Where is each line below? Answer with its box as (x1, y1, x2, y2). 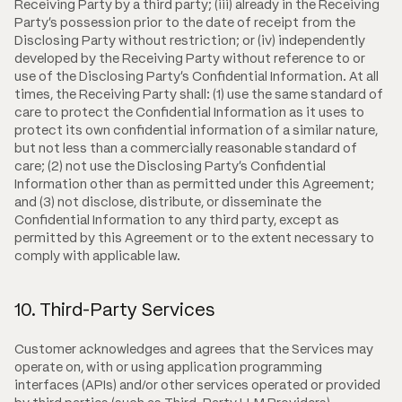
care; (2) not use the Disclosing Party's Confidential (14, 158, 326, 175)
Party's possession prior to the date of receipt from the (14, 14, 355, 31)
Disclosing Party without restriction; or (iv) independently (14, 32, 365, 49)
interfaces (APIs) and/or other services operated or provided (14, 377, 380, 394)
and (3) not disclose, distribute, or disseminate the (14, 194, 321, 211)
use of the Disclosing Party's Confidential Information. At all (14, 68, 379, 85)
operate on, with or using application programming (14, 359, 322, 376)
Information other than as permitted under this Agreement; (14, 176, 374, 193)
